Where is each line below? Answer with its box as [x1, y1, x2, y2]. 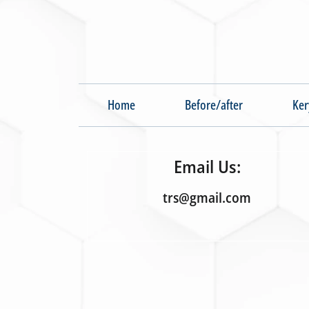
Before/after [185, 96, 243, 114]
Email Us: [173, 154, 241, 179]
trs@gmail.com [163, 188, 251, 208]
